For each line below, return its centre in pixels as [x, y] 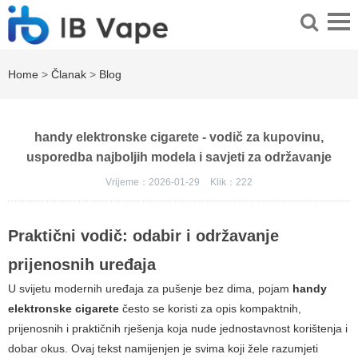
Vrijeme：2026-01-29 [154, 183]
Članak [69, 75]
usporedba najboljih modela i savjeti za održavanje [179, 157]
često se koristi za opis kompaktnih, [210, 309]
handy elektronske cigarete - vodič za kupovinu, [179, 137]
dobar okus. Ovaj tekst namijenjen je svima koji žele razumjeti [163, 349]
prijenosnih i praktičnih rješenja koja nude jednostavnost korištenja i [178, 329]
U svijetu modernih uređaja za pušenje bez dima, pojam [150, 289]
